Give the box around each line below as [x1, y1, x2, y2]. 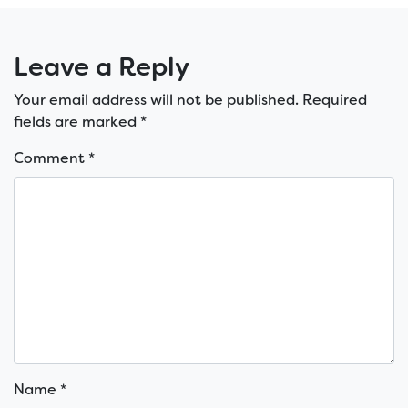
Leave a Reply [14, 50, 189, 85]
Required [302, 90, 367, 110]
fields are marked [14, 112, 140, 132]
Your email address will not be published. [14, 90, 299, 110]
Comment [14, 148, 88, 168]
